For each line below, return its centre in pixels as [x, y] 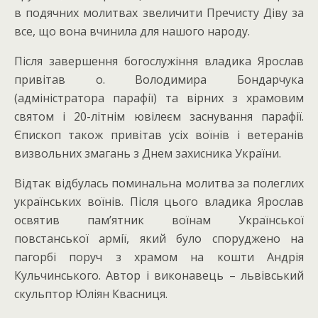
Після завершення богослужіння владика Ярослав [159, 61]
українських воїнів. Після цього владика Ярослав [159, 202]
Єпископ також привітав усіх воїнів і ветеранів [159, 135]
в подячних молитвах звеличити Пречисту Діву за [159, 13]
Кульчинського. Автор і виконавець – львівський [159, 275]
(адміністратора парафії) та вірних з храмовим [159, 98]
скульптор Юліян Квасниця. [91, 294]
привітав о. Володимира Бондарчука [159, 79]
